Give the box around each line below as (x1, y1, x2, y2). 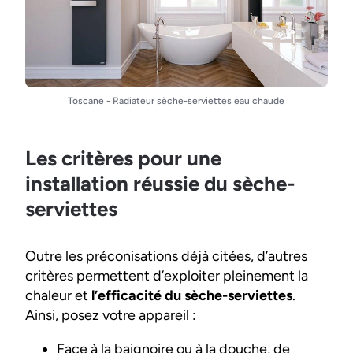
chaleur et (25, 286, 91, 304)
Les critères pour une (25, 145, 221, 171)
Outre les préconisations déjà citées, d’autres (25, 247, 307, 265)
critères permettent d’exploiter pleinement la (25, 266, 308, 284)
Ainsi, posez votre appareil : (25, 306, 196, 324)
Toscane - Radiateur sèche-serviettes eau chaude (68, 95, 285, 106)
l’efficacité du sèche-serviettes (91, 286, 292, 304)
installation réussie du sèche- (25, 170, 295, 196)
